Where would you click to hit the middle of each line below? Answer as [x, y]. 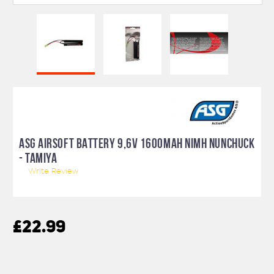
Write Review [53, 171]
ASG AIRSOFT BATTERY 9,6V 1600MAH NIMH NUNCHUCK [137, 143]
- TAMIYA [38, 158]
